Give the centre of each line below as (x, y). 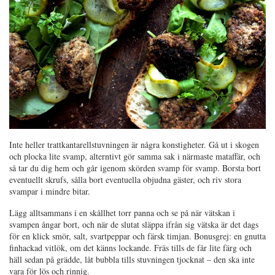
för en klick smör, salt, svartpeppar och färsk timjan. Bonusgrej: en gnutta (137, 236)
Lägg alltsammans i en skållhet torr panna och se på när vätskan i (122, 212)
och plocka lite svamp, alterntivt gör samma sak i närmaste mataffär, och (135, 156)
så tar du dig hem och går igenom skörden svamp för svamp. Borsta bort (135, 168)
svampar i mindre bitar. (50, 191)
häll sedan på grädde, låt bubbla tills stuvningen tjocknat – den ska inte (132, 259)
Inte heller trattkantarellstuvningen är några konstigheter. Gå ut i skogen (134, 144)
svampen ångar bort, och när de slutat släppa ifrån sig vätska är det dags (134, 224)
